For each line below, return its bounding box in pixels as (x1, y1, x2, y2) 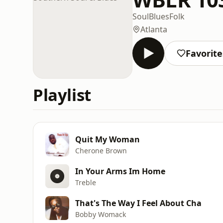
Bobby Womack (75, 209, 126, 219)
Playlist (33, 84, 91, 106)
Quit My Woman (75, 133, 140, 145)
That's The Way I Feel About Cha (75, 197, 202, 209)
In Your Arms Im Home (75, 165, 165, 177)
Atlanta (140, 23, 167, 35)
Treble (75, 177, 96, 187)
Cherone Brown (75, 145, 127, 155)
